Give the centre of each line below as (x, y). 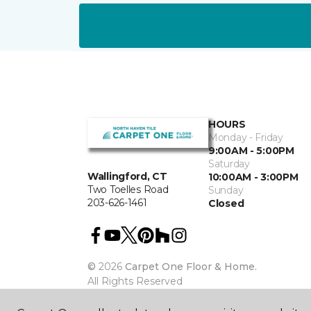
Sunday (226, 190)
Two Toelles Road (128, 190)
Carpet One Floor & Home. (191, 267)
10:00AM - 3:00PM (253, 177)
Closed (226, 203)
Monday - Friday (246, 137)
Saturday (229, 164)
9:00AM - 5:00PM (251, 151)
